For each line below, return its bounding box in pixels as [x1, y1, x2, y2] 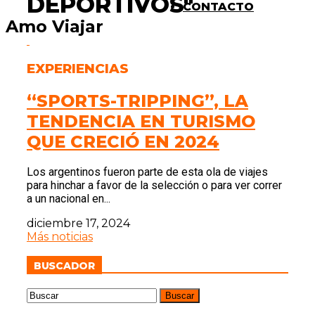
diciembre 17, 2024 [27, 217, 130, 231]
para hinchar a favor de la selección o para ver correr [27, 179, 282, 193]
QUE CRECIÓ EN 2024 [27, 131, 219, 152]
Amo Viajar [6, 15, 103, 37]
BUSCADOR [34, 259, 95, 272]
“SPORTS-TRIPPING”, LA [27, 90, 248, 111]
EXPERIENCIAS [27, 60, 129, 77]
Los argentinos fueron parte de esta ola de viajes [27, 165, 268, 179]
